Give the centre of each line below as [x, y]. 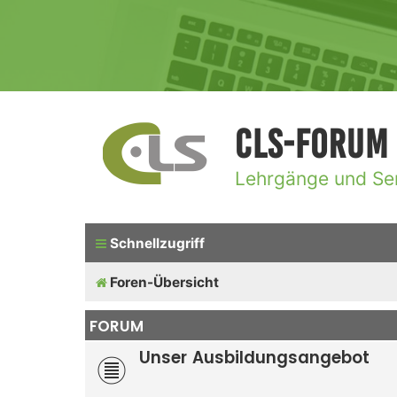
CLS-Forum [312, 145]
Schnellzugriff [157, 243]
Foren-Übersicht [164, 282]
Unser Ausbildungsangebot [254, 357]
